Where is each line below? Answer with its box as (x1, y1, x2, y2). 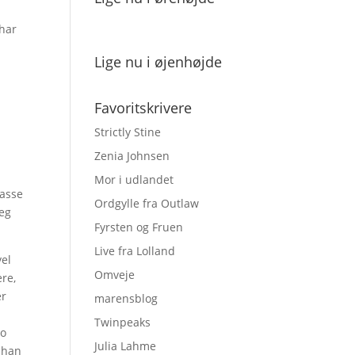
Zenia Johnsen (94, 148, 170, 163)
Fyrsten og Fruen (94, 219, 184, 235)
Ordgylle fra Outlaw (94, 196, 200, 211)
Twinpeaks (94, 315, 151, 330)
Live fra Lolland (94, 243, 176, 258)
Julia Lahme (94, 338, 157, 353)
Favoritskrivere (94, 98, 193, 117)
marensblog (94, 291, 158, 306)
